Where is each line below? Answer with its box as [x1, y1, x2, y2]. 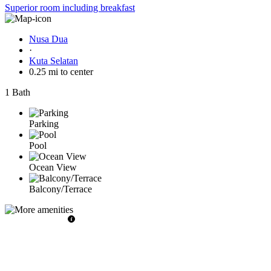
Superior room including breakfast [5, 2, 135, 13]
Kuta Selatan [29, 55, 78, 66]
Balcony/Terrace [29, 183, 92, 194]
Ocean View [29, 162, 77, 172]
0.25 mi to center [29, 66, 93, 77]
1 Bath [5, 87, 30, 97]
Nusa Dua [29, 33, 68, 44]
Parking [29, 118, 59, 129]
